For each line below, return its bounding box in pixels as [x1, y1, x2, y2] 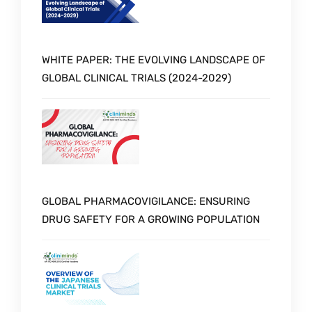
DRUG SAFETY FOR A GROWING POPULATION [42, 212, 260, 226]
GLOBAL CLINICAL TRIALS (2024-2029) [42, 71, 231, 84]
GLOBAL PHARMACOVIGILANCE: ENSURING [42, 194, 250, 208]
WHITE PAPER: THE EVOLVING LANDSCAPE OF [42, 53, 265, 66]
